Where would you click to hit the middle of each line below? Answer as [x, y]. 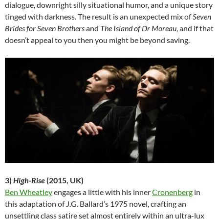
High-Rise [29, 180]
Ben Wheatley [29, 192]
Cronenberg [172, 192]
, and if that [195, 28]
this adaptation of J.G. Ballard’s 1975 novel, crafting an [96, 204]
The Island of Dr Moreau [138, 28]
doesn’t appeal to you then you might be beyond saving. [97, 40]
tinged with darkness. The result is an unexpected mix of [99, 16]
